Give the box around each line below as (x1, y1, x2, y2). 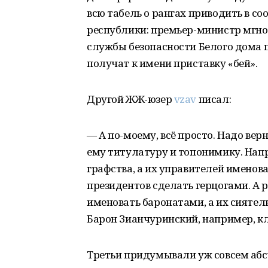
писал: (196, 92, 232, 106)
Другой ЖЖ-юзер (87, 92, 174, 106)
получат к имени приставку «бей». (87, 56, 258, 70)
